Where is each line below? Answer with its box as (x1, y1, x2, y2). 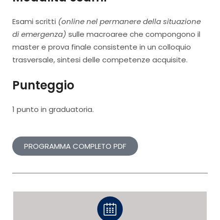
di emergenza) (12, 29, 66, 39)
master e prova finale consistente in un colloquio (12, 42, 191, 52)
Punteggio (12, 77, 74, 93)
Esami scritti (12, 16, 58, 27)
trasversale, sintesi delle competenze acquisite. (12, 55, 188, 65)
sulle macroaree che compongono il (66, 29, 200, 39)
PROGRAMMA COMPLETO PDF (24, 141, 126, 151)
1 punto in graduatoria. (12, 104, 94, 114)
